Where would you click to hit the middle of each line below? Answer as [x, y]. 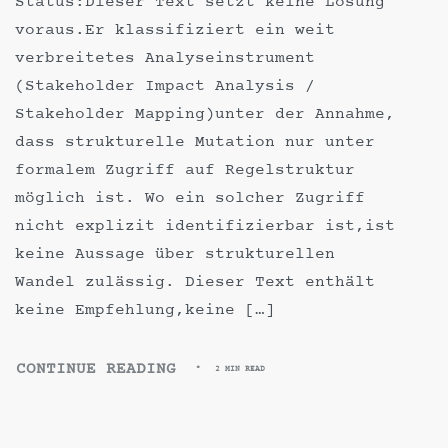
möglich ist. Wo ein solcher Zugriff [190, 198]
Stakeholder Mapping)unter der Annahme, [205, 114]
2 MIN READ [240, 368]
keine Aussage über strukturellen [175, 254]
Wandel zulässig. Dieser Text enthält [195, 282]
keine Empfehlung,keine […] [145, 310]
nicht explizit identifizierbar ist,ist [205, 226]
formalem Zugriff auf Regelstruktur [185, 170]
